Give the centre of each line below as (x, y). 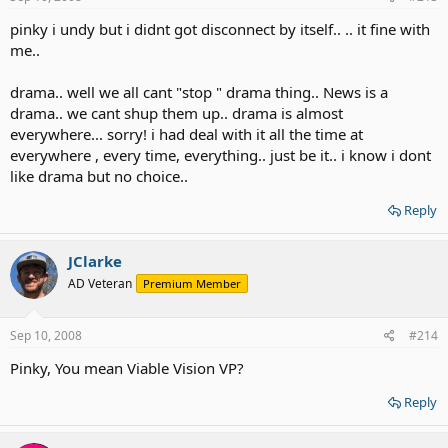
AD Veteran (100, 284)
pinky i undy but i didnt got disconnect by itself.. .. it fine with (220, 29)
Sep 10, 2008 (46, 335)
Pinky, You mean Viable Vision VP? (127, 367)
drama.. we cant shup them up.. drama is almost (176, 113)
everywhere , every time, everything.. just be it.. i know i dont (220, 155)
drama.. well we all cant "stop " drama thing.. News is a (199, 92)
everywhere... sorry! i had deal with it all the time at (186, 134)
